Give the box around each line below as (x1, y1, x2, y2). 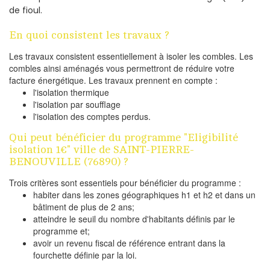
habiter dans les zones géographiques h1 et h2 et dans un (33, 189, 256, 201)
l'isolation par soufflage (33, 98, 121, 111)
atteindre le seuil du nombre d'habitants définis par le (33, 213, 235, 225)
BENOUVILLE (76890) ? (9, 155, 128, 168)
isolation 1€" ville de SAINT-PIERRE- (9, 143, 194, 156)
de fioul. (9, 4, 42, 17)
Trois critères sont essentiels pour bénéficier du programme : (9, 177, 241, 189)
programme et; (33, 225, 90, 237)
